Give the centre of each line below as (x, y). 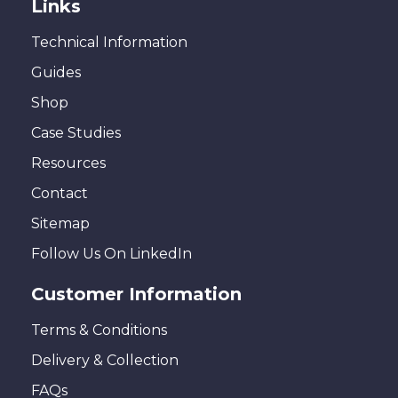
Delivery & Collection (105, 360)
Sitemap (60, 223)
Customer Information (136, 294)
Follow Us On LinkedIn (111, 253)
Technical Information (109, 42)
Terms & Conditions (99, 330)
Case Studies (76, 132)
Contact (60, 193)
